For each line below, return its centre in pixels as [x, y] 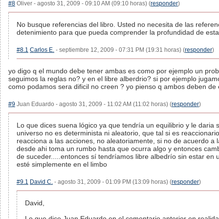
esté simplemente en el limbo [62, 164]
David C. [41, 182]
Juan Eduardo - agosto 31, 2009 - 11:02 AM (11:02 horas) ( [93, 104]
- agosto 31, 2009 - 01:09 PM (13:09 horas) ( [112, 182]
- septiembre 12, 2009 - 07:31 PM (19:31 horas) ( [120, 50]
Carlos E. [42, 50]
